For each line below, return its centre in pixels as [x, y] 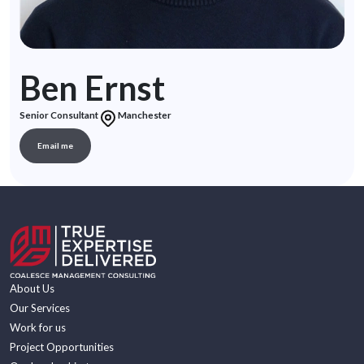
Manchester [145, 115]
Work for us [38, 327]
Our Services [40, 308]
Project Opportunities [62, 347]
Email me [55, 145]
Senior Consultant [59, 115]
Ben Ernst [92, 88]
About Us [32, 288]
